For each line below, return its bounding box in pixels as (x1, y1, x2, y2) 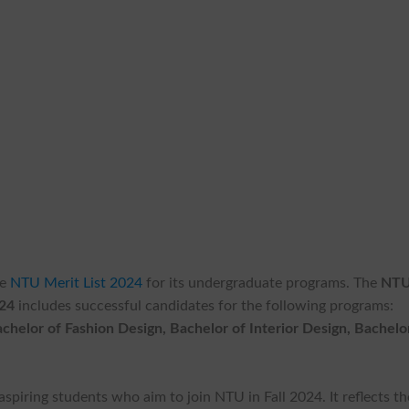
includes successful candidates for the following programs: (15, 298, 394, 313)
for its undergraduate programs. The (142, 275, 382, 290)
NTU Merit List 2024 (10, 275, 143, 290)
